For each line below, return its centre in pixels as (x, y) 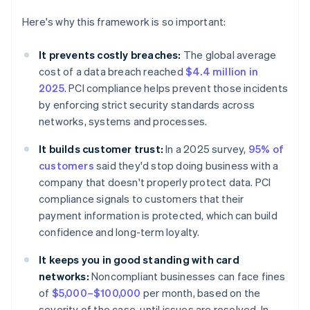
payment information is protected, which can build (158, 216)
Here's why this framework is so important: (124, 22)
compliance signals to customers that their (142, 199)
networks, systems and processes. (123, 121)
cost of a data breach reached (112, 72)
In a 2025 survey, (206, 149)
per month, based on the (201, 293)
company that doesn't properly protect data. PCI (155, 182)
